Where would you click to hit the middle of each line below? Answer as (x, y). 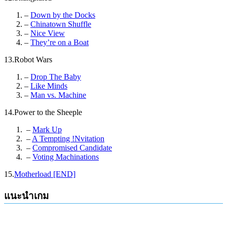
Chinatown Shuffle (61, 24)
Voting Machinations (66, 157)
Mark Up (47, 129)
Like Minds (49, 86)
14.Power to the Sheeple (43, 112)
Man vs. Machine (58, 95)
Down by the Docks (63, 15)
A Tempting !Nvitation (68, 138)
